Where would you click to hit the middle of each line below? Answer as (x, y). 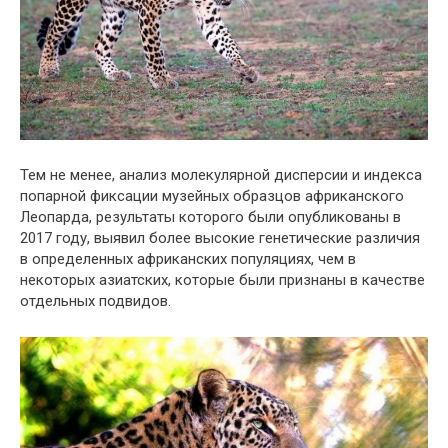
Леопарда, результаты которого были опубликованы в (210, 217)
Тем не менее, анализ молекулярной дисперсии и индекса (221, 175)
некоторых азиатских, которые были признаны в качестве (222, 280)
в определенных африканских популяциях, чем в (188, 259)
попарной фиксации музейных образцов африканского (212, 196)
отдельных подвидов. (95, 301)
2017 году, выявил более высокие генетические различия (220, 238)
